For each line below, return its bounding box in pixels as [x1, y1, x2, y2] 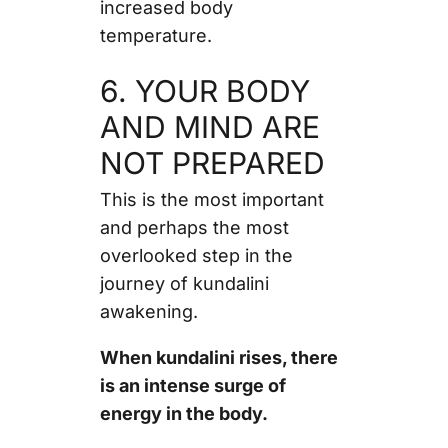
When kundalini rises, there [99, 346, 338, 368]
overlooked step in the [99, 244, 293, 266]
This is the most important [99, 188, 324, 210]
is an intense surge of [99, 374, 286, 396]
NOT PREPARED [99, 144, 333, 181]
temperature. [99, 24, 217, 46]
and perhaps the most [99, 216, 289, 238]
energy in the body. [99, 402, 268, 424]
